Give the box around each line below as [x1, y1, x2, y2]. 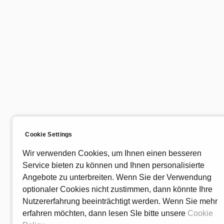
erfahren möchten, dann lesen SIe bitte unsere [22, 209, 188, 217]
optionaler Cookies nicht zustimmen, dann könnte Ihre [22, 185, 213, 193]
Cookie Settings [25, 131, 72, 138]
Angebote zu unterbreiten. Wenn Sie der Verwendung [22, 173, 212, 181]
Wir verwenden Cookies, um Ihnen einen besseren [22, 149, 202, 157]
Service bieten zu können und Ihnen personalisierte [22, 161, 205, 169]
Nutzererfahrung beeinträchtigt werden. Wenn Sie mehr [22, 197, 218, 205]
